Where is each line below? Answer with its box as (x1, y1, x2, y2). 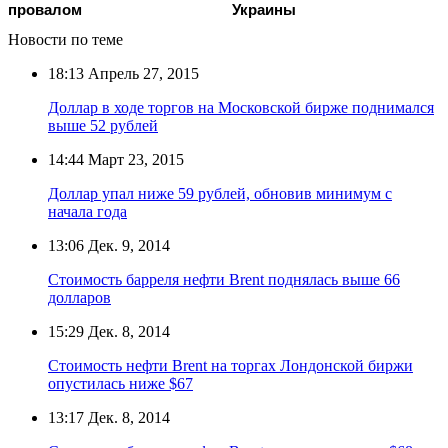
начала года (48, 202, 127, 220)
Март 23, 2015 (84, 150, 184, 168)
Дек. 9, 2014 (84, 236, 170, 254)
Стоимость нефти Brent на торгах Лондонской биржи (48, 356, 413, 374)
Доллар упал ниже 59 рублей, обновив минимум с (48, 184, 392, 202)
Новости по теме (8, 30, 123, 48)
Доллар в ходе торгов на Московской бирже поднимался (48, 98, 434, 116)
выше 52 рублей (48, 116, 158, 134)
